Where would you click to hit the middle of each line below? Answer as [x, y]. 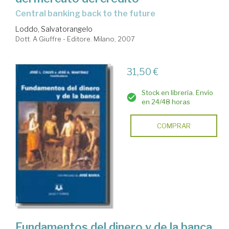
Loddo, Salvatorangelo [54, 29]
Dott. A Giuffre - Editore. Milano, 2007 [75, 39]
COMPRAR [174, 126]
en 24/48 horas [166, 102]
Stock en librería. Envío [177, 93]
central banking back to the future [88, 14]
